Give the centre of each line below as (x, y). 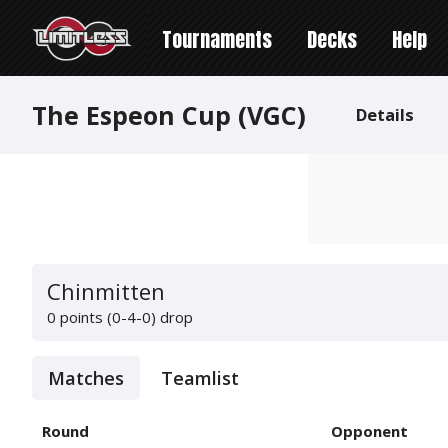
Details (385, 114)
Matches (86, 378)
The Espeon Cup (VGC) (169, 115)
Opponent (369, 431)
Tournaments (217, 39)
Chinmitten (106, 291)
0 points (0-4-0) (101, 317)
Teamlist (200, 378)
